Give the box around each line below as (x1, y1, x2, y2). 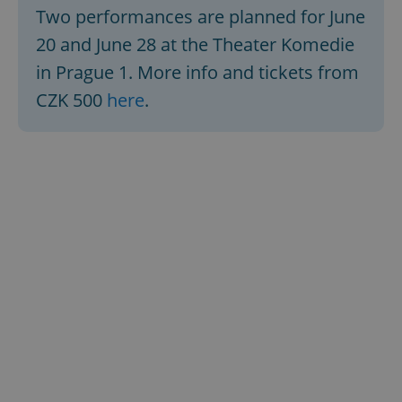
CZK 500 (36, 87, 107, 112)
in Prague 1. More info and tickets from (36, 59, 359, 84)
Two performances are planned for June (36, 4, 365, 29)
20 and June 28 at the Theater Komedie (36, 31, 354, 57)
